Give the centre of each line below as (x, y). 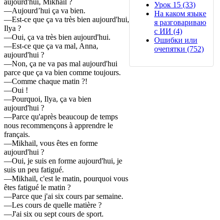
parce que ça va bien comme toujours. (62, 73)
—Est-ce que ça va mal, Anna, (51, 46)
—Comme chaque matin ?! (46, 82)
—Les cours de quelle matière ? (53, 205)
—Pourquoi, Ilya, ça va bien (48, 99)
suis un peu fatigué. (34, 170)
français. (17, 135)
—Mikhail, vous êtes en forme (51, 143)
